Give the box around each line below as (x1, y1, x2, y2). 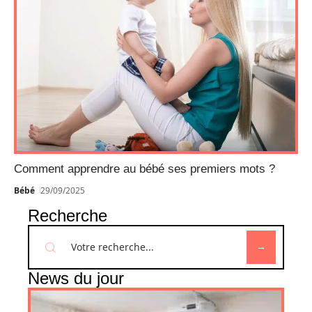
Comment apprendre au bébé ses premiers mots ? (14, 162, 275, 176)
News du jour (28, 269, 124, 288)
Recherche (28, 206, 107, 226)
